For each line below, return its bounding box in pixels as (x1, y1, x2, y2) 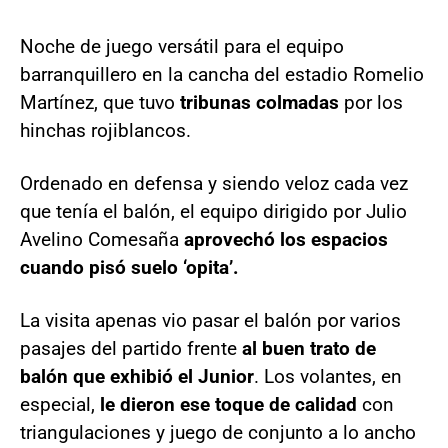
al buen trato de (242, 336, 376, 360)
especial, (20, 392, 95, 416)
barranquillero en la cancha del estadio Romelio (20, 62, 424, 86)
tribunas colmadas (180, 90, 339, 114)
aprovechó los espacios (179, 227, 388, 251)
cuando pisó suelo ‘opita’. (20, 255, 239, 279)
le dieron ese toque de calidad (95, 392, 357, 416)
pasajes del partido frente (20, 336, 242, 360)
